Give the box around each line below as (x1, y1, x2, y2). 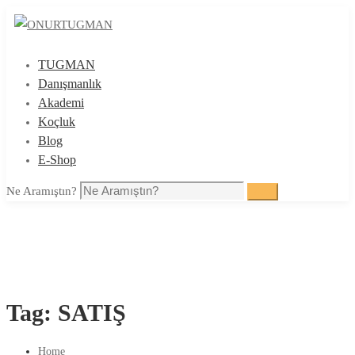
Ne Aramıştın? (6, 185, 77, 197)
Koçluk (38, 115, 75, 128)
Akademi (38, 96, 84, 109)
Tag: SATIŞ (6, 300, 126, 326)
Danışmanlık (38, 77, 101, 90)
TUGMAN (38, 58, 95, 71)
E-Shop (38, 153, 76, 166)
